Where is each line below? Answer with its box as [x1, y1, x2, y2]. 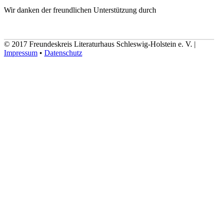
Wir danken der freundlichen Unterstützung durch [4, 5, 156, 14]
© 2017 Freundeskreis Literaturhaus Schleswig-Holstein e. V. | [4, 39, 196, 48]
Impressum [4, 48, 37, 57]
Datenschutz [44, 48, 82, 57]
